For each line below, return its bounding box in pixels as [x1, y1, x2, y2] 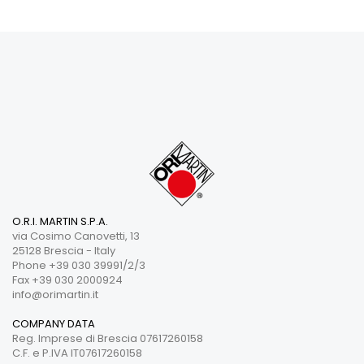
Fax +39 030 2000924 [12, 271, 123, 288]
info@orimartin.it [12, 286, 98, 302]
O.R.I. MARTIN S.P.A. [12, 213, 108, 229]
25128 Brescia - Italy [12, 242, 115, 258]
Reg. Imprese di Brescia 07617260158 [12, 330, 203, 346]
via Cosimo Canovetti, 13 [12, 227, 140, 244]
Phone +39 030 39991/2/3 [12, 257, 145, 273]
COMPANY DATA [12, 315, 95, 331]
